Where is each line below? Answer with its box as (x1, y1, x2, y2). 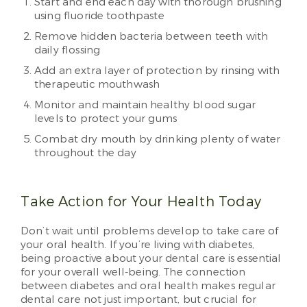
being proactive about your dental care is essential (21, 251, 282, 266)
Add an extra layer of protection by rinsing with (34, 64, 280, 78)
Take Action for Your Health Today (21, 193, 262, 212)
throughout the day (34, 146, 136, 160)
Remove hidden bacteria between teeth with (34, 29, 269, 44)
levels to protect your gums (34, 112, 177, 126)
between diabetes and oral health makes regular (21, 279, 275, 293)
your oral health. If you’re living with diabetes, (21, 238, 255, 252)
